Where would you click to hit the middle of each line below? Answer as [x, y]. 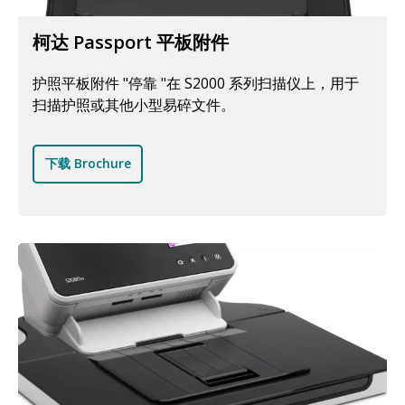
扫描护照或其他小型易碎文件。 [134, 104]
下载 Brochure [88, 164]
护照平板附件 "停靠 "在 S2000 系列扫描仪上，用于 [196, 83]
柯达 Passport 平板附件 [131, 42]
